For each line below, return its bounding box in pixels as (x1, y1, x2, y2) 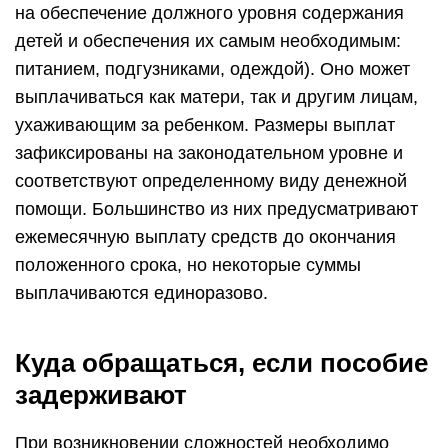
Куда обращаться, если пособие (15, 348, 428, 378)
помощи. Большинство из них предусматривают (15, 199, 418, 219)
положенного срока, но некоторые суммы (15, 255, 361, 275)
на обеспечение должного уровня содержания (15, 3, 404, 23)
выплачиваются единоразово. (15, 283, 268, 303)
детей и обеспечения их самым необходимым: (15, 31, 401, 51)
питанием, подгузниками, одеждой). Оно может (15, 59, 410, 79)
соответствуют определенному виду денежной (15, 171, 407, 191)
